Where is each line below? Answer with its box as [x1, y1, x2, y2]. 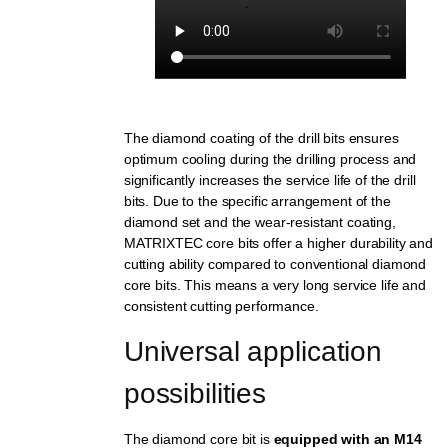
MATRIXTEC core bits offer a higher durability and [123, 235, 434, 252]
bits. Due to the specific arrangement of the [123, 193, 391, 210]
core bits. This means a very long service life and [123, 277, 426, 294]
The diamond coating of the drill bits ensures [123, 130, 399, 147]
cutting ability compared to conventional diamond [123, 256, 427, 273]
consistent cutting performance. [123, 298, 319, 315]
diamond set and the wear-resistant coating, [123, 214, 396, 231]
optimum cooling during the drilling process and [123, 151, 417, 168]
